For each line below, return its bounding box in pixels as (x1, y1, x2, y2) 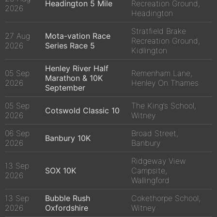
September (45, 83, 85, 93)
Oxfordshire (45, 203, 88, 213)
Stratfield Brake (131, 26, 186, 36)
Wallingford (131, 175, 170, 186)
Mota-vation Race (45, 31, 110, 41)
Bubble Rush (45, 193, 90, 203)
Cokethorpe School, (131, 193, 201, 203)
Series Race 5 (45, 41, 95, 51)
